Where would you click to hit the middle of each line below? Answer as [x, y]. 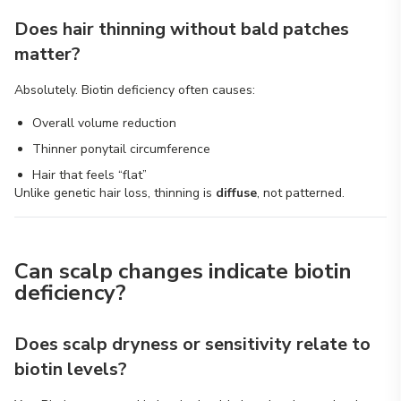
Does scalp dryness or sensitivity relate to [192, 344]
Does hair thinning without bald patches [182, 29]
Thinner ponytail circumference [121, 149]
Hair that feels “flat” [90, 175]
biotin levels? [71, 369]
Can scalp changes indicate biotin [183, 271]
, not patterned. [301, 193]
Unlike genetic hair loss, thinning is [115, 193]
